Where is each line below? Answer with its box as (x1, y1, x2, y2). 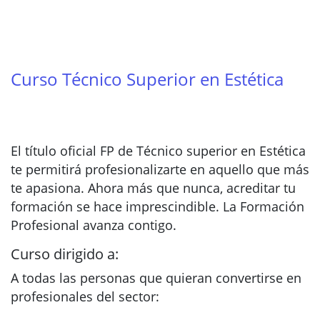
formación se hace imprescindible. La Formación (11, 198, 304, 215)
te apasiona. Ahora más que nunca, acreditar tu (11, 179, 296, 196)
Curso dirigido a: (11, 244, 119, 264)
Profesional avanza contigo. (11, 216, 176, 234)
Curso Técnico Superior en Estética (11, 67, 284, 91)
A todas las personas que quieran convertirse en (11, 269, 301, 286)
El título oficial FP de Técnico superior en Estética (11, 142, 306, 159)
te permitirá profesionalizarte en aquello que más (11, 161, 309, 178)
